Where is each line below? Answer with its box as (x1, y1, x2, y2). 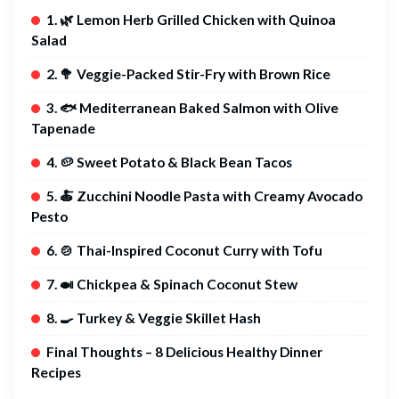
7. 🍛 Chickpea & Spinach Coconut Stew (46, 275, 297, 292)
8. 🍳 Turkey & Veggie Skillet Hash (46, 309, 261, 326)
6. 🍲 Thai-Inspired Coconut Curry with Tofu (46, 241, 322, 258)
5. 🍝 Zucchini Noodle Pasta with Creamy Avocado (46, 187, 362, 204)
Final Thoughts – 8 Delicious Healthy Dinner (46, 343, 322, 360)
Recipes (31, 363, 81, 380)
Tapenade (31, 119, 95, 136)
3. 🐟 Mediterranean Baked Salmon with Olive (46, 99, 338, 116)
